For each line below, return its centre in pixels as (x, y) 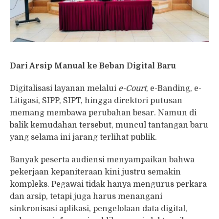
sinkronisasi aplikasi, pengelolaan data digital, (99, 208)
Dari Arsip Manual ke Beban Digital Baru (93, 66)
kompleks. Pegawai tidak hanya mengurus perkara (108, 184)
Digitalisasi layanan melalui (64, 88)
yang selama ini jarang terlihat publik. (83, 137)
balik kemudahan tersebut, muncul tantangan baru (109, 125)
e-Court (132, 88)
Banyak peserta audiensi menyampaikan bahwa (102, 160)
